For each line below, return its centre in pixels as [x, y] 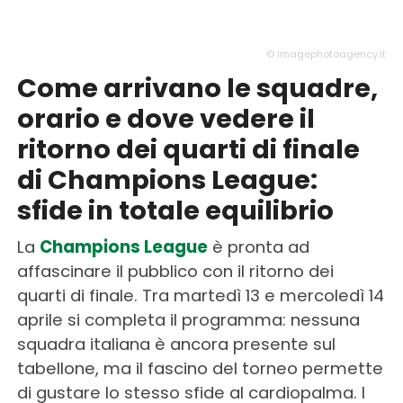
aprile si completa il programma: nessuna [188, 320]
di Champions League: [167, 180]
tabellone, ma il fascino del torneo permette [200, 369]
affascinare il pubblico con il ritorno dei [175, 272]
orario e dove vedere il [166, 119]
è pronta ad [258, 247]
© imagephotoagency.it [327, 54]
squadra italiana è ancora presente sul [176, 345]
